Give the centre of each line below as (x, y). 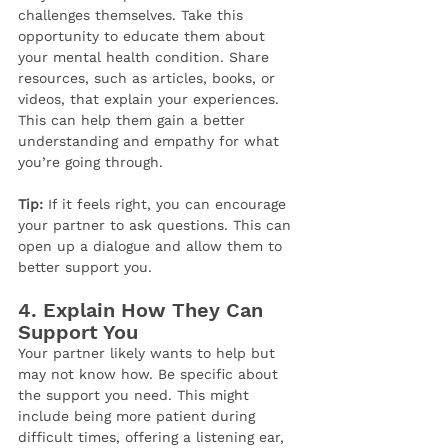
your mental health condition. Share (146, 57)
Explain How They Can (156, 310)
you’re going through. (90, 162)
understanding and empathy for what (151, 141)
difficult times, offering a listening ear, (153, 437)
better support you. (85, 267)
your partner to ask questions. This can (157, 225)
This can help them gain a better (134, 120)
